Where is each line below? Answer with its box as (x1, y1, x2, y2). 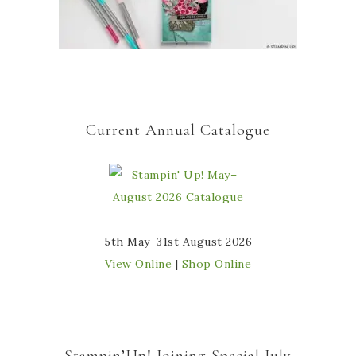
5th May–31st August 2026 (104, 234, 252, 249)
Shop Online (181, 257, 252, 271)
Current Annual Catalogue (86, 121, 270, 140)
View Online (104, 257, 172, 271)
